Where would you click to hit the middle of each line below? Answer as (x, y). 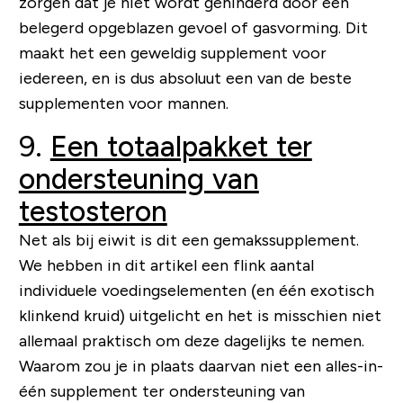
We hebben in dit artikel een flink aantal (166, 266)
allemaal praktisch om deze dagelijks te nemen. (191, 341)
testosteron (93, 212)
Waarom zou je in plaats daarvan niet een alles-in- (201, 367)
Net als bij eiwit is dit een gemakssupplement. (188, 241)
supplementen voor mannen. (123, 104)
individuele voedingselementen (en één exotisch (196, 291)
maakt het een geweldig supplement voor (172, 54)
